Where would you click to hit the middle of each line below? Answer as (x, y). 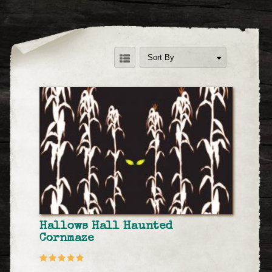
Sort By (161, 57)
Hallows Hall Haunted (106, 226)
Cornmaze (66, 238)
